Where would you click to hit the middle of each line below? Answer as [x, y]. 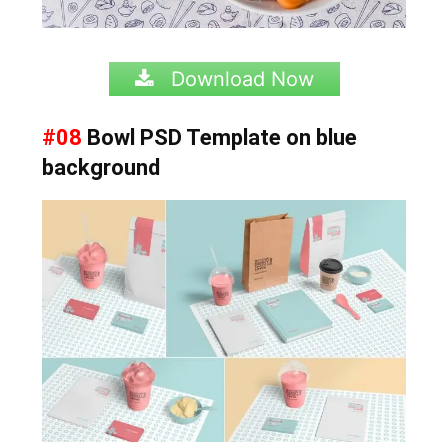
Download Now [239, 79]
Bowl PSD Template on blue [220, 138]
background [101, 168]
